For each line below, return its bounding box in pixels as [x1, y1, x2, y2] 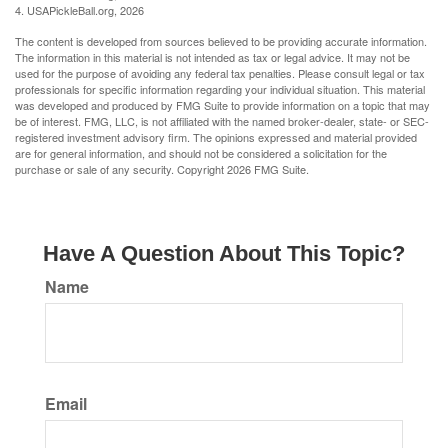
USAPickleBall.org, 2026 [27, 2, 144, 19]
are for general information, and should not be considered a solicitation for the [15, 145, 387, 162]
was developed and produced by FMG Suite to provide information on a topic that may [15, 97, 430, 114]
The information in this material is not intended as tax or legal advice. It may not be [15, 49, 410, 66]
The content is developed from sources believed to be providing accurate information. [15, 33, 427, 50]
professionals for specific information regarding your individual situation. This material [15, 81, 425, 98]
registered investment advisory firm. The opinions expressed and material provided [15, 129, 417, 146]
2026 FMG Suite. [227, 161, 309, 178]
